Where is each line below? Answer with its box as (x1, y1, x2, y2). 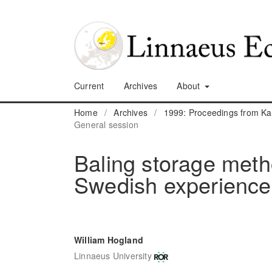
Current (74, 79, 104, 92)
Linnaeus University (74, 250, 152, 262)
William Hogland (74, 233, 143, 246)
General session (74, 118, 138, 131)
